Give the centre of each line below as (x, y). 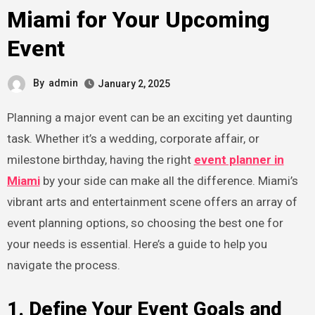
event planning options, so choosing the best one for (145, 223)
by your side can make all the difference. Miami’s (169, 180)
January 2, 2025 (134, 83)
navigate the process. (63, 265)
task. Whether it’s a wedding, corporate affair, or (133, 138)
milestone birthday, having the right (100, 159)
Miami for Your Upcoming (138, 20)
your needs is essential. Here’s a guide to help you (137, 244)
